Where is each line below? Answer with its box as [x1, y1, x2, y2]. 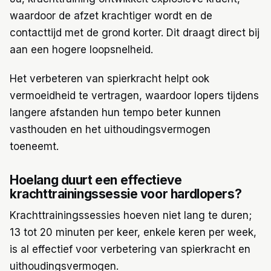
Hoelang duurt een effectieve [10, 172, 182, 188]
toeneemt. [10, 140, 59, 153]
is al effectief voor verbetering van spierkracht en [10, 243, 250, 255]
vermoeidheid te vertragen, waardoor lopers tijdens [10, 90, 259, 102]
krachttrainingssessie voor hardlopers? [10, 186, 242, 201]
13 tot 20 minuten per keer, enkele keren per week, [10, 226, 256, 238]
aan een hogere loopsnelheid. [10, 44, 153, 56]
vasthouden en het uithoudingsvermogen [10, 123, 211, 136]
